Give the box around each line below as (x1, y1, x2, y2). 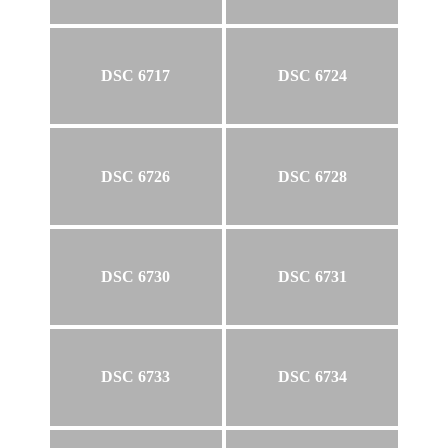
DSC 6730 (101, 268, 171, 286)
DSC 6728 (277, 167, 347, 185)
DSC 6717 (101, 67, 171, 85)
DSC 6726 (101, 167, 171, 185)
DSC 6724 (277, 67, 347, 85)
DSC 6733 (101, 368, 171, 386)
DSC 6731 (277, 268, 347, 286)
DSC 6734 (277, 368, 347, 386)
